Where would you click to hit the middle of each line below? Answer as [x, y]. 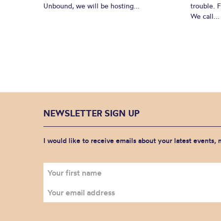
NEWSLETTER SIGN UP [92, 113]
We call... [205, 16]
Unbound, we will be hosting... [92, 6]
